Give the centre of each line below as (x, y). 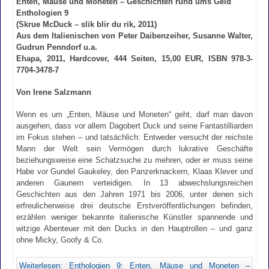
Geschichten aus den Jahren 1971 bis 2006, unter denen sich (134, 194)
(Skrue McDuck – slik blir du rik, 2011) (86, 24)
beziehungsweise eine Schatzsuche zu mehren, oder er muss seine (134, 160)
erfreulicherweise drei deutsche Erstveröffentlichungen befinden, (134, 205)
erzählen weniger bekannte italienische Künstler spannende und (134, 217)
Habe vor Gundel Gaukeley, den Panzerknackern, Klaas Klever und (134, 171)
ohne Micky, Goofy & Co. (60, 240)
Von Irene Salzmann (54, 92)
